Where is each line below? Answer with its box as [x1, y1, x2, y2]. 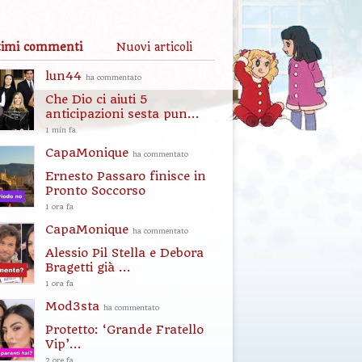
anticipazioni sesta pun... [45, 107, 200, 121]
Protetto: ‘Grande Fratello [45, 322, 204, 337]
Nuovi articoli [116, 40, 192, 53]
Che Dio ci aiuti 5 [45, 92, 148, 107]
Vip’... [45, 337, 82, 351]
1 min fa [45, 125, 76, 134]
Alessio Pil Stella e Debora [45, 246, 204, 260]
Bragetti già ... [45, 260, 131, 275]
